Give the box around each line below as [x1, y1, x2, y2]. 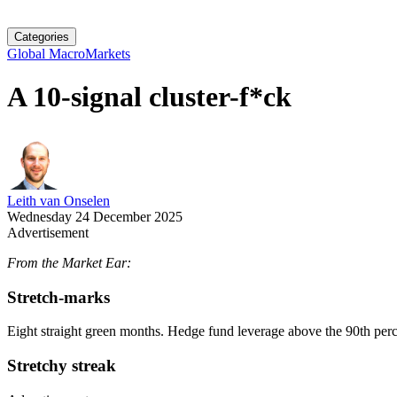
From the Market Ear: [7, 254, 131, 270]
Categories [14, 30, 69, 43]
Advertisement [7, 224, 89, 240]
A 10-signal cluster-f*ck [7, 81, 292, 113]
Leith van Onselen [7, 192, 110, 208]
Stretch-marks [7, 287, 110, 307]
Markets [85, 46, 130, 61]
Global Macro [7, 46, 85, 61]
